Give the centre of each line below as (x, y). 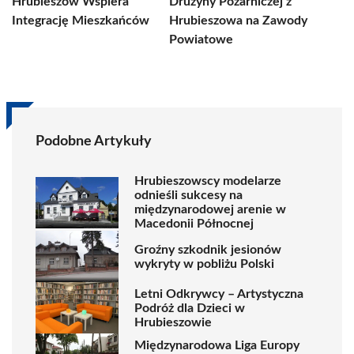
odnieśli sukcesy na (188, 195)
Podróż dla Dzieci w (190, 308)
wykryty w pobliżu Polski (204, 264)
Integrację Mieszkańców (81, 21)
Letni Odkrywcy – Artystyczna (219, 294)
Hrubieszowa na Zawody (238, 21)
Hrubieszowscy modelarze (208, 181)
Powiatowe (201, 40)
